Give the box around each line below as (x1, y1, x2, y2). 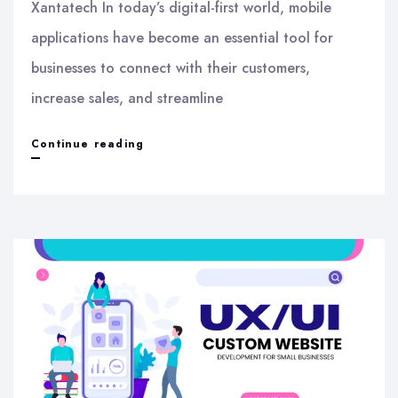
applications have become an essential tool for (31, 28, 333, 49)
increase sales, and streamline (31, 88, 223, 109)
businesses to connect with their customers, (31, 58, 310, 79)
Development (143, 195, 227, 212)
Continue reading (31, 136, 145, 153)
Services (143, 226, 196, 243)
